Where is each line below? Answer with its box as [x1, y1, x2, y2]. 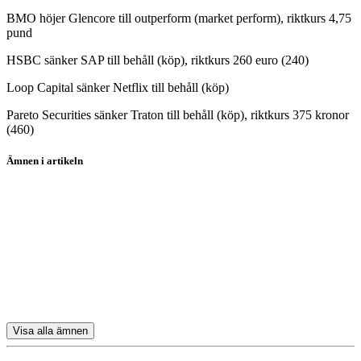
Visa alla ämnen [13, 325, 88, 338]
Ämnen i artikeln [6, 155, 83, 168]
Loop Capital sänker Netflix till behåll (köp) [6, 80, 229, 94]
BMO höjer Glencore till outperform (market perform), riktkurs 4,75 [6, 10, 351, 25]
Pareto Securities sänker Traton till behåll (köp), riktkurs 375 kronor [6, 107, 349, 122]
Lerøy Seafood [6, 255, 82, 269]
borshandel [6, 172, 62, 187]
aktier [6, 200, 35, 214]
